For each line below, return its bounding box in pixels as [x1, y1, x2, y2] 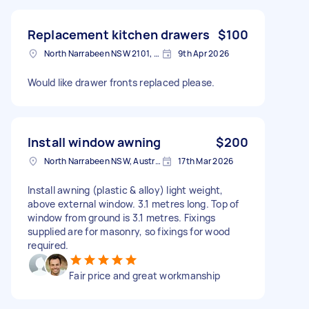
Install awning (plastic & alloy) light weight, [28, 183, 223, 197]
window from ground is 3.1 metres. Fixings [28, 210, 216, 224]
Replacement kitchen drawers [28, 26, 210, 43]
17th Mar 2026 [178, 154, 234, 167]
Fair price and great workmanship [69, 268, 220, 282]
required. [28, 238, 69, 252]
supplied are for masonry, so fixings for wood [28, 224, 230, 238]
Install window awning [28, 133, 161, 150]
